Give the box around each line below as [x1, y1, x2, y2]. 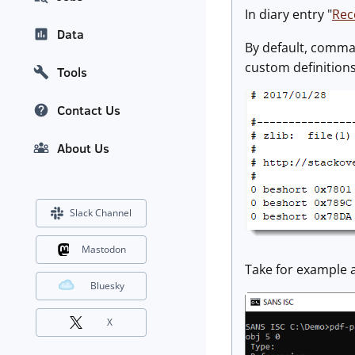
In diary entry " [245, 6, 332, 23]
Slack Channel [70, 206, 132, 220]
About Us [57, 139, 109, 158]
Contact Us [57, 101, 120, 120]
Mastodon [81, 242, 126, 257]
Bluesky [90, 279, 124, 293]
